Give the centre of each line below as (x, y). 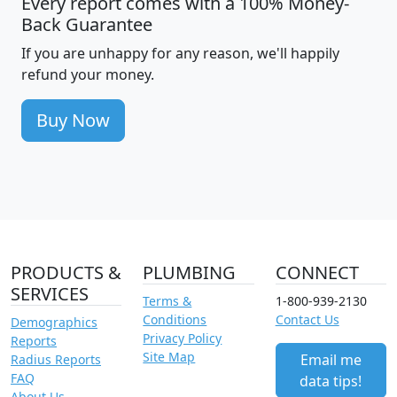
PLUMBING (190, 273)
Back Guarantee (87, 25)
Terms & (167, 301)
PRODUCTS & (66, 273)
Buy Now (73, 121)
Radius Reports (56, 360)
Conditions (175, 320)
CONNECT (317, 273)
